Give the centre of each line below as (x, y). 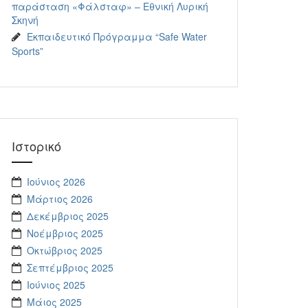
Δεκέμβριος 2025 (68, 216)
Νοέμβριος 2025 (65, 233)
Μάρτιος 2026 (60, 199)
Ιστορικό (36, 146)
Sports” (27, 51)
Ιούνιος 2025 (56, 285)
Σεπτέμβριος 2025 (70, 267)
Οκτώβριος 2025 (65, 250)
